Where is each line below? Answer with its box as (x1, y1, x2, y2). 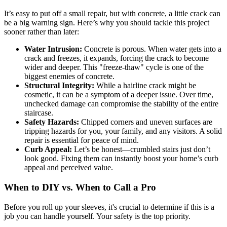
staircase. (24, 108, 53, 118)
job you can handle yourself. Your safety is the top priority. (4, 211, 191, 220)
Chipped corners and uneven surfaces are (79, 118, 212, 127)
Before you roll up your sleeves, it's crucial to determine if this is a (4, 202, 214, 211)
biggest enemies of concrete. (24, 72, 115, 81)
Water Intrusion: (24, 45, 82, 54)
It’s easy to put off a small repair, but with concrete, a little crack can (4, 9, 220, 18)
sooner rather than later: (4, 27, 79, 36)
